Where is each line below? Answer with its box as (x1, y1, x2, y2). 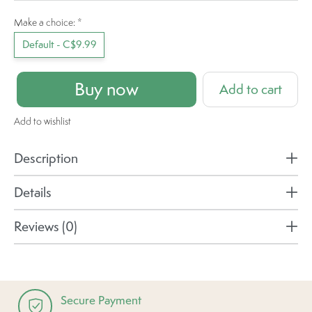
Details (14, 183, 52, 202)
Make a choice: (14, 16, 77, 29)
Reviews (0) (14, 217, 77, 236)
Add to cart (219, 80, 282, 99)
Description (14, 149, 78, 168)
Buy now (75, 77, 139, 102)
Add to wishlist (14, 114, 71, 127)
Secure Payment (61, 292, 142, 308)
